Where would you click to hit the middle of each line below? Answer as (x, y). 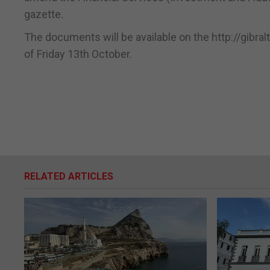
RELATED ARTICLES (69, 177)
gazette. (44, 14)
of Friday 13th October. (78, 54)
